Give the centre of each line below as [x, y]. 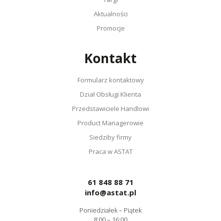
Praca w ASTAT [110, 151]
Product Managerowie [110, 123]
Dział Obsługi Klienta [110, 94]
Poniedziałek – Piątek [110, 210]
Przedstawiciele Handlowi [110, 108]
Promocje [110, 28]
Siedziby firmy [110, 137]
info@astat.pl [110, 192]
